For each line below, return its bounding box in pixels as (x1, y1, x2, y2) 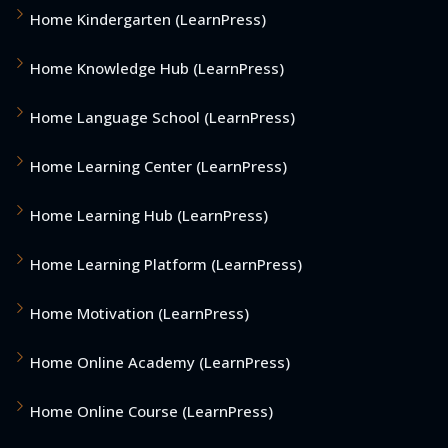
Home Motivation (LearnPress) (30, 303, 249, 324)
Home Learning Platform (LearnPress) (30, 254, 302, 275)
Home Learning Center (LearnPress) (30, 156, 287, 177)
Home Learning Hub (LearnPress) (30, 205, 268, 226)
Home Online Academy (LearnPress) (30, 352, 290, 373)
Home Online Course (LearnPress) (30, 401, 273, 422)
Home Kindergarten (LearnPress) (30, 9, 266, 30)
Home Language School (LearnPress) (30, 107, 295, 128)
